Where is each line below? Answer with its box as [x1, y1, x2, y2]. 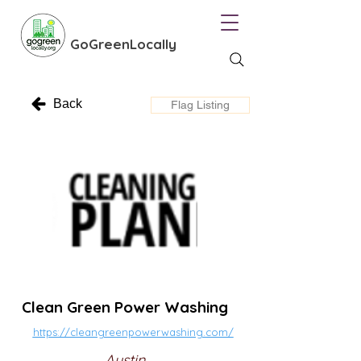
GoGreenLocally [70, 35, 176, 52]
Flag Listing [171, 98, 230, 111]
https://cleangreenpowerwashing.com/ [32, 326, 234, 338]
